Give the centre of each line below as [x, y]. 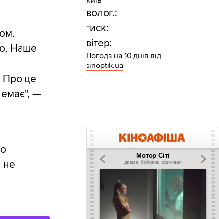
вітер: [99, 44]
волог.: [101, 13]
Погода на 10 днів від [123, 56]
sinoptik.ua [104, 66]
